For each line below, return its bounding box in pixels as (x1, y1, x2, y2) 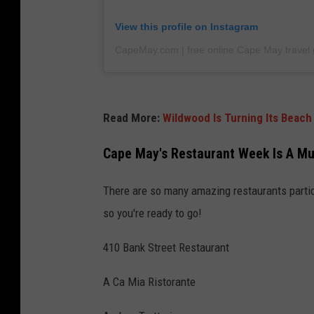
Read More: (103, 110, 163, 125)
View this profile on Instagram (115, 20, 258, 32)
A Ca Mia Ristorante (103, 274, 196, 289)
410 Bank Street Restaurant (103, 240, 229, 254)
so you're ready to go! (103, 205, 202, 220)
